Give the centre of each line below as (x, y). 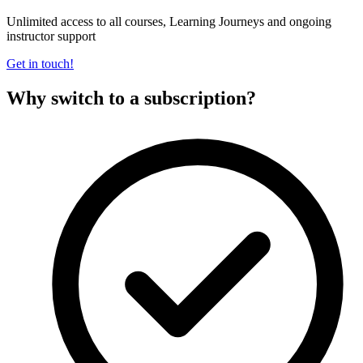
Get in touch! (40, 63)
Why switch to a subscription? (131, 98)
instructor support (51, 36)
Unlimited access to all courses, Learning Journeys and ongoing (169, 21)
